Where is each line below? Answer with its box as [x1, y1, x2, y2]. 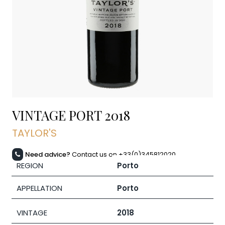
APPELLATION [17, 183, 62, 194]
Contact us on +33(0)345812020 [70, 150, 176, 160]
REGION [17, 160, 43, 171]
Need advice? [25, 150, 70, 160]
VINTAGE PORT [12, 106, 104, 125]
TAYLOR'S [12, 126, 57, 141]
